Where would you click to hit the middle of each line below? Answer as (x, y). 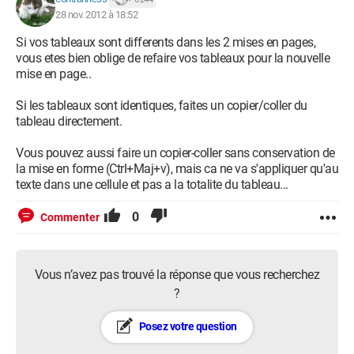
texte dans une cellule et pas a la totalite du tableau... (152, 185)
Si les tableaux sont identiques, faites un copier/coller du (162, 105)
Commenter (70, 217)
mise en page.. (53, 74)
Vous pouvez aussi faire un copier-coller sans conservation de (175, 153)
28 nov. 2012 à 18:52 (96, 15)
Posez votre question (187, 326)
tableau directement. (69, 121)
